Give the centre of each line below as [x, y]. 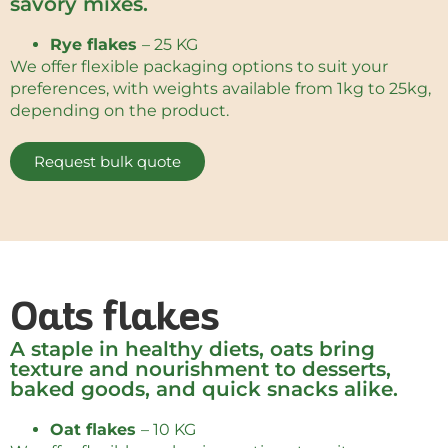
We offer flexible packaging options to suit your [199, 67]
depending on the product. [119, 111]
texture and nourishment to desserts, [200, 369]
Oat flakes [95, 430]
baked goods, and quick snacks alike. [204, 389]
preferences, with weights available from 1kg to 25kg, [220, 89]
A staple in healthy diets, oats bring [192, 349]
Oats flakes [115, 320]
